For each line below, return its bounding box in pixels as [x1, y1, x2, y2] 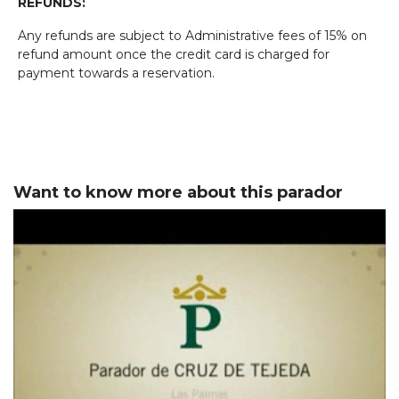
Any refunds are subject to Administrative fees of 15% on [18, 28, 367, 45]
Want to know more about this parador [13, 183, 343, 203]
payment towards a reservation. [18, 65, 215, 82]
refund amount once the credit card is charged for [18, 46, 330, 63]
